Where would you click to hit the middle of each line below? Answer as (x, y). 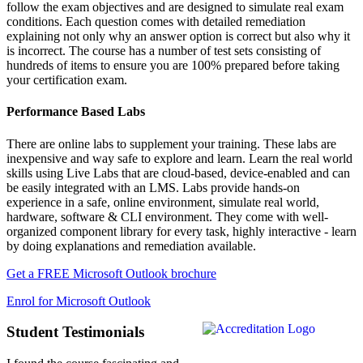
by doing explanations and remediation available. (131, 246)
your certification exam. (67, 80)
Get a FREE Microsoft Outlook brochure (111, 273)
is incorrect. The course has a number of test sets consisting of (164, 51)
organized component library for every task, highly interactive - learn (181, 231)
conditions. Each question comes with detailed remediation (156, 21)
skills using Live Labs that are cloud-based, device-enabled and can (178, 173)
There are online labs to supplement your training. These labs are (171, 143)
